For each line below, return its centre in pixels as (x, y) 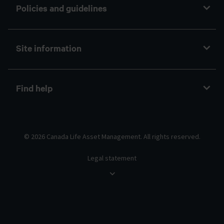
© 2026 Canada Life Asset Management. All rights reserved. (112, 136)
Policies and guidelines (61, 8)
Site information (49, 48)
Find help (34, 88)
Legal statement (112, 158)
